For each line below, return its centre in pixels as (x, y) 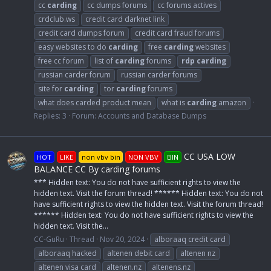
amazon (231, 102)
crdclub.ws (57, 19)
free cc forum (61, 60)
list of (105, 60)
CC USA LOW (209, 156)
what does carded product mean (95, 102)
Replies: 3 (50, 116)
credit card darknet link (125, 19)
